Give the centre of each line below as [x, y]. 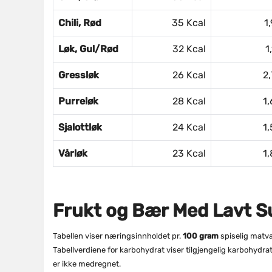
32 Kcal [189, 49]
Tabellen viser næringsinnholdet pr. [118, 236]
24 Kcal [189, 127]
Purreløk [78, 101]
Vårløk [73, 154]
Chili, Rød [80, 23]
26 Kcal [189, 75]
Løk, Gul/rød [88, 49]
